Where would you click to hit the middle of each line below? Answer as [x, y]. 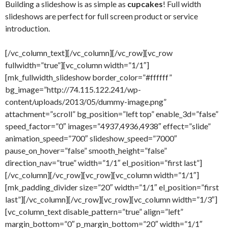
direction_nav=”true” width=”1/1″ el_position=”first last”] [104, 163]
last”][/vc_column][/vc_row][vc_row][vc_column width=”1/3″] [111, 199]
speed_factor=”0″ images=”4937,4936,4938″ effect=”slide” [108, 126]
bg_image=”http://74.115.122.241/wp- [73, 89]
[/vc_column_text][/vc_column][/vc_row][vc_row [89, 53]
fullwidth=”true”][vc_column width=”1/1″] [77, 65]
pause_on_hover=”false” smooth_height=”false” [86, 150]
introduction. [27, 28]
